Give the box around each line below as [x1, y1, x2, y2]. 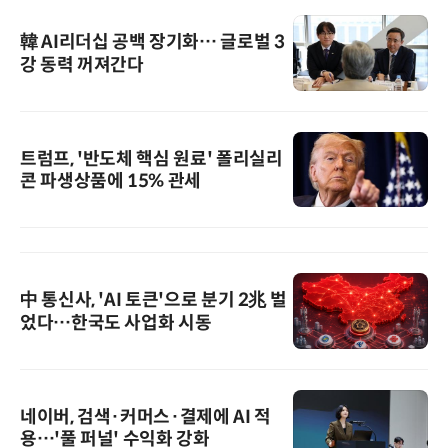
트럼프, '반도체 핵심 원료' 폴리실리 [20, 147, 283, 170]
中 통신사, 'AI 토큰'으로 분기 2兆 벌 [20, 289, 287, 312]
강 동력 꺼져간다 [20, 54, 144, 77]
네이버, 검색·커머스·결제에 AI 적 [20, 405, 271, 428]
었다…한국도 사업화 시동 [20, 312, 212, 335]
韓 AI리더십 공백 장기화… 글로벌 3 [20, 31, 285, 54]
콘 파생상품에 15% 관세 [20, 169, 201, 192]
